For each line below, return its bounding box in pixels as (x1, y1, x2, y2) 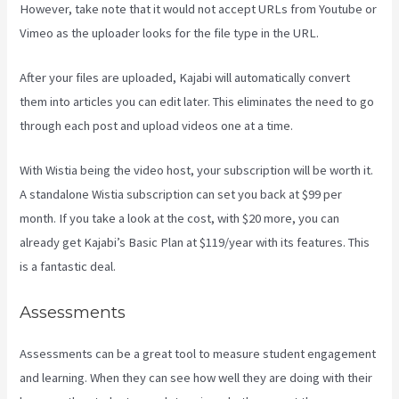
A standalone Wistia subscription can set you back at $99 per (20, 186, 343, 203)
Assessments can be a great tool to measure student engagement (20, 345, 377, 362)
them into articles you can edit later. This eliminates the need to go (20, 94, 375, 110)
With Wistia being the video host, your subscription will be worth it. (20, 162, 374, 179)
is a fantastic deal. (20, 258, 117, 275)
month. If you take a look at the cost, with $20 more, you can (20, 210, 340, 227)
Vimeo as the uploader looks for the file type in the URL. (20, 24, 320, 41)
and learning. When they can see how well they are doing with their (20, 369, 373, 386)
